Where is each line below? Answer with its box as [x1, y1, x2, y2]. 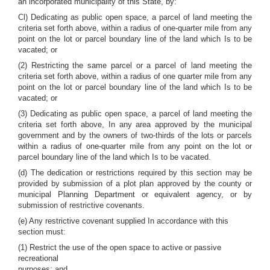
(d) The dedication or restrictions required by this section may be [18, 168, 252, 177]
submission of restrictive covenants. [18, 201, 145, 210]
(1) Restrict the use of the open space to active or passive [18, 243, 221, 252]
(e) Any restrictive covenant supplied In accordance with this [18, 216, 228, 225]
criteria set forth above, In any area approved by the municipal [18, 120, 252, 129]
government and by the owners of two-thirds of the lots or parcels [18, 131, 252, 140]
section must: [18, 227, 66, 236]
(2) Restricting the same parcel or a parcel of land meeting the [18, 61, 252, 70]
